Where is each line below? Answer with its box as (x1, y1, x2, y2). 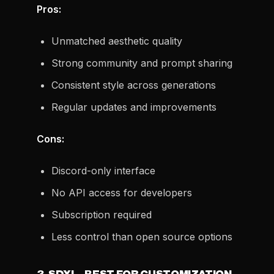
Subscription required (51, 209, 152, 221)
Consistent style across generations (51, 79, 216, 91)
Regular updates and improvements (51, 101, 217, 113)
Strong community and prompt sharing (51, 57, 232, 69)
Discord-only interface (51, 165, 155, 177)
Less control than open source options (51, 231, 232, 243)
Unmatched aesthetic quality (51, 35, 182, 47)
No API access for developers (51, 187, 192, 199)
